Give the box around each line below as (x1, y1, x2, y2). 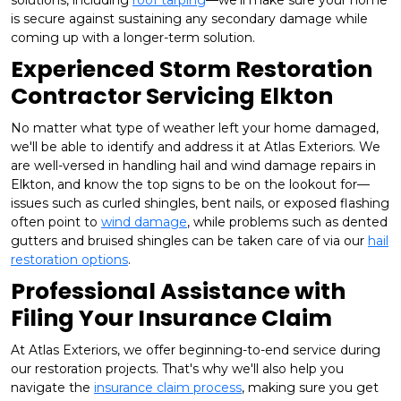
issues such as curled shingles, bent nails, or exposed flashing (11, 195, 389, 212)
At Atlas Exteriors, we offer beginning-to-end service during (11, 342, 380, 359)
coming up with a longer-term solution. (11, 30, 255, 47)
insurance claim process (94, 380, 242, 397)
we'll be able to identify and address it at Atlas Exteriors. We (11, 139, 380, 156)
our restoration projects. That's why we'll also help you (11, 361, 344, 378)
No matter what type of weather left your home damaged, (11, 120, 379, 137)
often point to (11, 214, 101, 231)
